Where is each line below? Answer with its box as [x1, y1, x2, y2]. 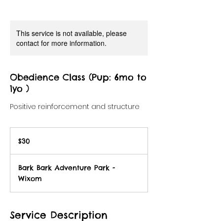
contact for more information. [16, 37, 107, 48]
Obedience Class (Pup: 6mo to [10, 71, 147, 83]
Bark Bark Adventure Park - [18, 163, 115, 172]
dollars [10, 138, 25, 144]
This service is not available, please [16, 28, 127, 38]
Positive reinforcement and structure [10, 101, 140, 111]
